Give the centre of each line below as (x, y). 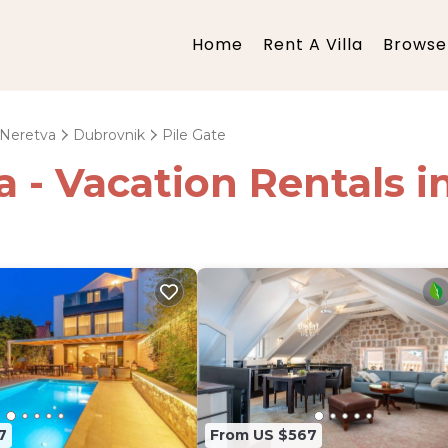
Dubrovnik (109, 135)
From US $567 (263, 435)
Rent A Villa (313, 44)
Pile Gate (194, 135)
